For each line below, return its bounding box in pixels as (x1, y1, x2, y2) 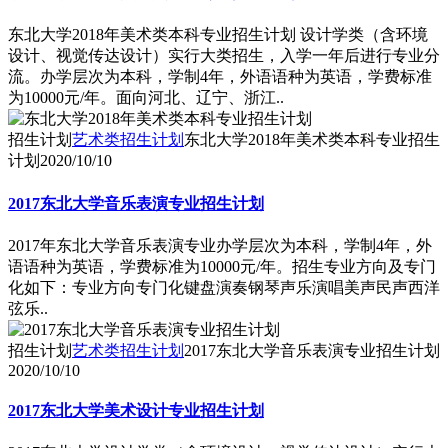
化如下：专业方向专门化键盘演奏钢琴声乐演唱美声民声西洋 (8, 278, 440, 296)
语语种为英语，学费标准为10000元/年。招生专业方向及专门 (8, 257, 436, 275)
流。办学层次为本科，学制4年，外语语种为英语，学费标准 (8, 68, 432, 86)
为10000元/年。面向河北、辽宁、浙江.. (8, 89, 284, 107)
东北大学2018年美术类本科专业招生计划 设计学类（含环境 (8, 26, 428, 44)
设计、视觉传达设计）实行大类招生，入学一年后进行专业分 (8, 47, 440, 65)
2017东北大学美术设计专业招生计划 (8, 402, 264, 420)
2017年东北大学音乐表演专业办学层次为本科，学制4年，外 (8, 236, 432, 254)
